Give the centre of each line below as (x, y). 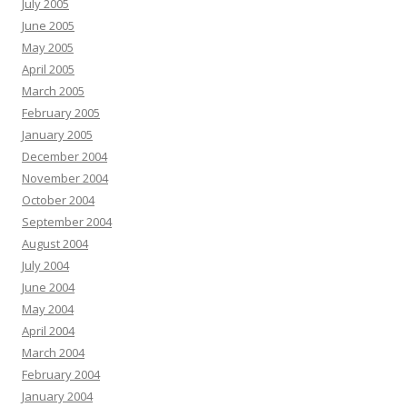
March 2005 (53, 91)
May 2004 (48, 309)
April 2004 (48, 331)
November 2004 (65, 179)
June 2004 (48, 288)
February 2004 (61, 375)
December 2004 (65, 157)
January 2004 (57, 397)
